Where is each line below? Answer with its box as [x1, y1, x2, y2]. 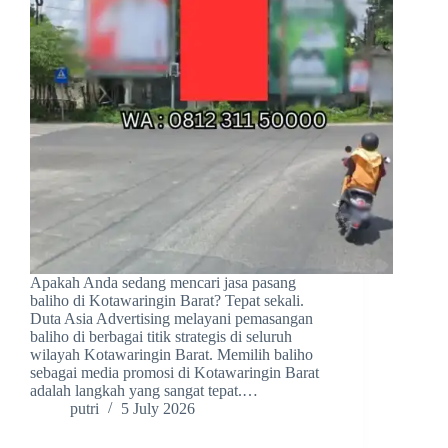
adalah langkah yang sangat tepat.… [30, 382, 258, 400]
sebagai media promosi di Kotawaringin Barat [30, 364, 319, 382]
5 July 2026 [121, 400, 195, 418]
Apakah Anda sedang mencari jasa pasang [30, 274, 296, 292]
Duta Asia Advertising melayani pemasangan [30, 310, 313, 328]
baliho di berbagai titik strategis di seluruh [30, 328, 292, 346]
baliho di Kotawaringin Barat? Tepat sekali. [30, 292, 304, 310]
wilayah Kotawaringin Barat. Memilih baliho [30, 346, 313, 364]
